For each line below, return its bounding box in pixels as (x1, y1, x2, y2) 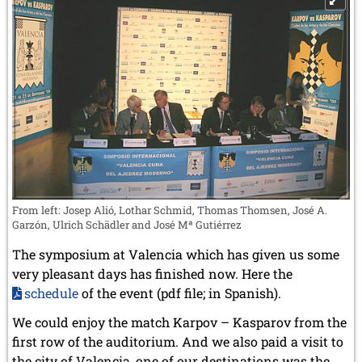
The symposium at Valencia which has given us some (12, 245, 339, 263)
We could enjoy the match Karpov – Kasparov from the (12, 313, 347, 330)
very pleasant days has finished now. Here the (12, 264, 293, 282)
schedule (24, 284, 78, 301)
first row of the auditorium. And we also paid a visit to (12, 332, 343, 350)
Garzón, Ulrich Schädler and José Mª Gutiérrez (12, 217, 242, 232)
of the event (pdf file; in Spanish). (78, 284, 281, 301)
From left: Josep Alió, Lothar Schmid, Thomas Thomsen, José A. (12, 202, 327, 217)
